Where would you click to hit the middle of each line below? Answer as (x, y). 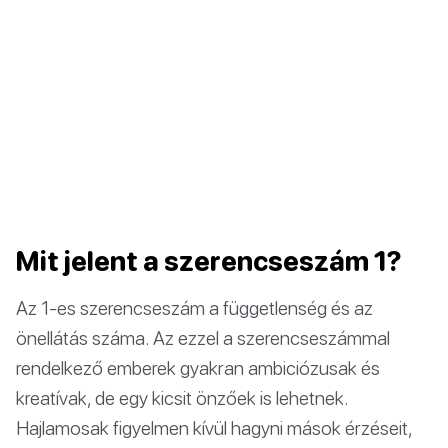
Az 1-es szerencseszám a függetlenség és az (194, 307)
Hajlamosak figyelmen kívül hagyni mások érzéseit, (214, 427)
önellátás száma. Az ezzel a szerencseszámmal (203, 337)
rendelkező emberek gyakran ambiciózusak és (198, 367)
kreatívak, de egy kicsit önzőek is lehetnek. (182, 397)
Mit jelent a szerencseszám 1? (208, 260)
